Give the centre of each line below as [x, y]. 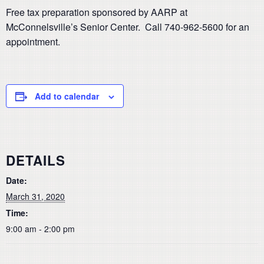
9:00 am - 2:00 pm [40, 228]
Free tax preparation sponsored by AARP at [97, 12]
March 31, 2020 [35, 196]
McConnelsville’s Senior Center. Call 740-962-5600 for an [128, 27]
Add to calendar [67, 96]
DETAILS [36, 160]
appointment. [33, 42]
